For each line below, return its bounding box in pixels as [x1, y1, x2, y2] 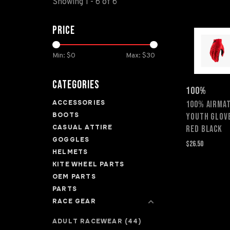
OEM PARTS [52, 172, 96, 181]
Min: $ [52, 51, 71, 60]
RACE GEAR [52, 197, 96, 205]
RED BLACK [186, 123, 223, 135]
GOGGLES [52, 136, 90, 144]
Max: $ [126, 51, 146, 60]
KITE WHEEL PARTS [52, 160, 125, 168]
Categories [52, 78, 100, 92]
